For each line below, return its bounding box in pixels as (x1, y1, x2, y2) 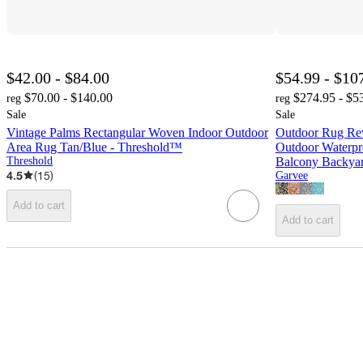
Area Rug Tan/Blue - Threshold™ (6, 139, 182, 154)
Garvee (275, 169, 308, 181)
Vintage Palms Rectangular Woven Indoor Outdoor (6, 125, 268, 139)
